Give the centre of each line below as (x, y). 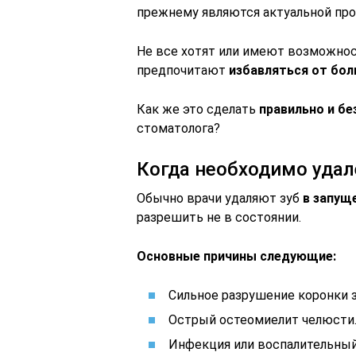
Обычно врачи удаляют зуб (220, 198)
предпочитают (183, 70)
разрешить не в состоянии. (219, 217)
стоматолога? (178, 128)
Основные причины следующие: (236, 256)
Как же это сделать (198, 109)
